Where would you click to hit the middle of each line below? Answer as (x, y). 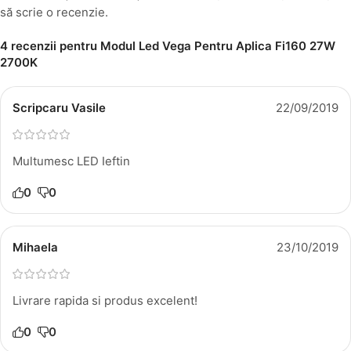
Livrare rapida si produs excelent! (105, 300)
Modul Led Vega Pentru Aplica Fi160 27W (218, 45)
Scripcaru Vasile (59, 107)
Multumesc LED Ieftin (71, 161)
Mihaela (35, 247)
